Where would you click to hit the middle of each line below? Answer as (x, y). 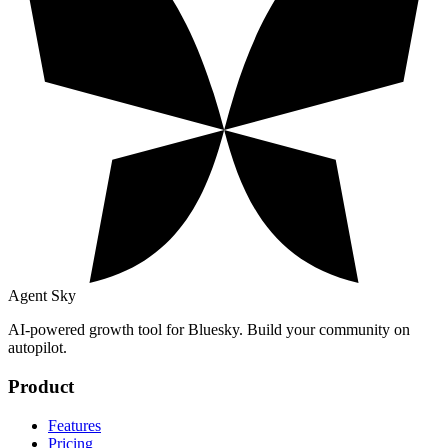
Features (74, 425)
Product (41, 387)
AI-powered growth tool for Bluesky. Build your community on (209, 330)
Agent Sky (42, 296)
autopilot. (37, 348)
